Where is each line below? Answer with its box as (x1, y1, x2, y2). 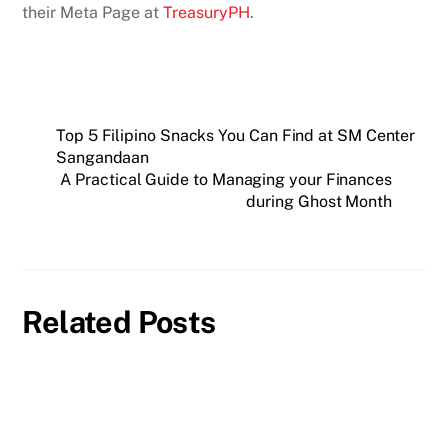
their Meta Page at (22, 2, 164, 22)
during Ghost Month (246, 192, 392, 212)
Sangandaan (56, 148, 150, 168)
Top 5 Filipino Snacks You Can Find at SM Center (56, 126, 416, 146)
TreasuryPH (163, 2, 251, 22)
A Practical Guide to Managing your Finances (60, 170, 392, 190)
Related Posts (22, 303, 216, 340)
